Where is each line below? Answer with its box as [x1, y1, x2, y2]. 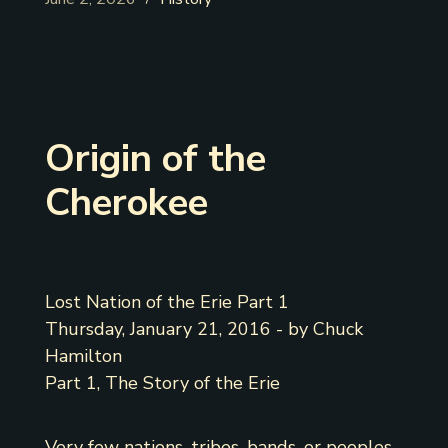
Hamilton [44, 344, 122, 369]
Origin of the [44, 133, 266, 185]
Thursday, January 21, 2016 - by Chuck [44, 317, 363, 342]
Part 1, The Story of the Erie [44, 371, 280, 396]
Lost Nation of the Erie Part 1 [44, 290, 289, 315]
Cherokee [44, 177, 208, 229]
